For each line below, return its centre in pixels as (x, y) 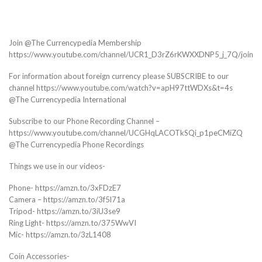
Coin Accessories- (39, 256)
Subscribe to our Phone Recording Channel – (84, 121)
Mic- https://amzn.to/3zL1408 (60, 234)
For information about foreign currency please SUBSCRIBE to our (119, 76)
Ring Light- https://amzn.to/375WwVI (73, 223)
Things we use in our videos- (57, 166)
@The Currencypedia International (68, 100)
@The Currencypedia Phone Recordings (76, 145)
